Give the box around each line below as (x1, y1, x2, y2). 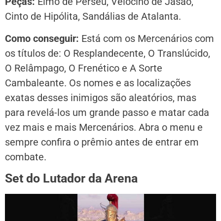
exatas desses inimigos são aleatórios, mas (5, 91, 196, 104)
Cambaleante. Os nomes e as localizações (5, 76, 191, 89)
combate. (5, 150, 46, 163)
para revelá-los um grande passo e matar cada (5, 106, 209, 118)
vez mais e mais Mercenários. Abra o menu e (5, 121, 203, 133)
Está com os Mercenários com (79, 32, 214, 44)
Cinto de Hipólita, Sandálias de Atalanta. (5, 10, 181, 23)
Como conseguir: (5, 32, 79, 44)
